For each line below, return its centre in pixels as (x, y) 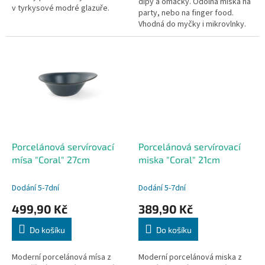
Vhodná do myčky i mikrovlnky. (194, 24)
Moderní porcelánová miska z (190, 257)
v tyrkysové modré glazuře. (61, 8)
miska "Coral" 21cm (179, 159)
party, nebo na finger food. (186, 13)
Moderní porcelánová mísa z (62, 257)
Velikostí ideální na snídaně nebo (69, 19)
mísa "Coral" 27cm (51, 159)
